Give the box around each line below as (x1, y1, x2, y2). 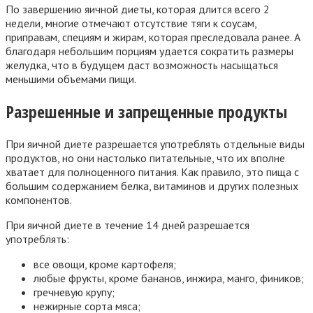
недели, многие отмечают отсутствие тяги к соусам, (6, 16, 256, 31)
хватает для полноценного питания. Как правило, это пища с (6, 165, 299, 180)
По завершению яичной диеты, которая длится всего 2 (6, 2, 270, 17)
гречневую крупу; (34, 285, 115, 300)
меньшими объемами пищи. (6, 72, 136, 87)
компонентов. (6, 193, 72, 208)
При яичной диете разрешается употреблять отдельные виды (6, 137, 305, 152)
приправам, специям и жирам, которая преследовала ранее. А (6, 30, 300, 45)
